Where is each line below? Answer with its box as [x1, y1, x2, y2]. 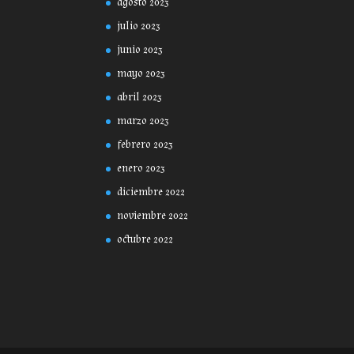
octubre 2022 [117, 232, 174, 247]
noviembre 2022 [117, 209, 189, 224]
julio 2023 [117, 19, 161, 34]
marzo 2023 [117, 114, 170, 129]
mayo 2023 [117, 66, 166, 81]
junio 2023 [117, 43, 164, 58]
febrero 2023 [117, 137, 174, 153]
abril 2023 [117, 90, 163, 105]
